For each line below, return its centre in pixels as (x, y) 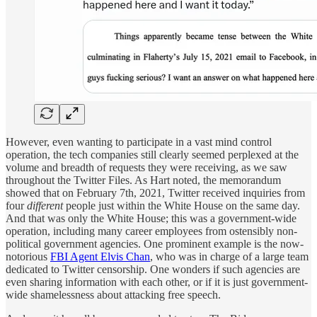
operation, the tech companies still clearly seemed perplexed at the (152, 155)
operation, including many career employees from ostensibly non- (151, 231)
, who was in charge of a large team (229, 257)
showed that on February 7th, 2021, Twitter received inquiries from (155, 193)
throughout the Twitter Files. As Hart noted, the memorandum (143, 180)
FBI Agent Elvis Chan (100, 257)
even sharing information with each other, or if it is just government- (157, 282)
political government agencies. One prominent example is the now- (155, 244)
